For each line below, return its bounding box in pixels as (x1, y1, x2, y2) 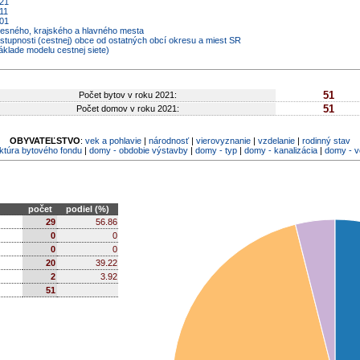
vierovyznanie (196, 136, 251, 145)
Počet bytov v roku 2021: (79, 90, 177, 100)
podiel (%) (66, 204, 109, 214)
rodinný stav (302, 136, 350, 145)
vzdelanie (258, 136, 295, 145)
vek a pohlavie (85, 136, 141, 145)
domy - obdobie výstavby (88, 145, 188, 155)
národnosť (149, 136, 189, 145)
